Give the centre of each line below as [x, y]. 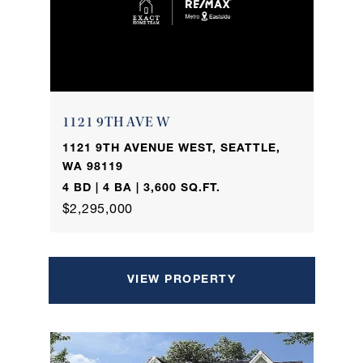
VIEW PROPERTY [181, 280]
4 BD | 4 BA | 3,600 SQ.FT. [141, 188]
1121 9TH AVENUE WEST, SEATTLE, [171, 149]
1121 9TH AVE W [116, 123]
